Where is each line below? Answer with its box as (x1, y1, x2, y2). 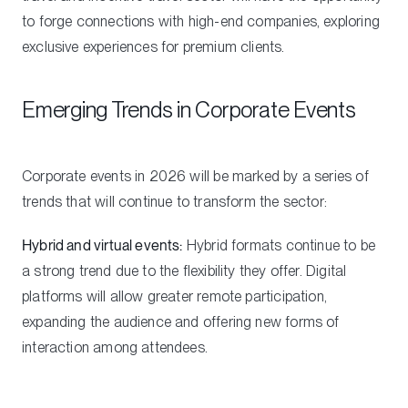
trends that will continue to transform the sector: (22, 192, 327, 210)
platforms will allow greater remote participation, (22, 287, 327, 305)
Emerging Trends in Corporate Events (22, 96, 356, 123)
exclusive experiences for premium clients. (22, 37, 285, 56)
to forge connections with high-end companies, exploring (22, 12, 380, 30)
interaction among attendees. (22, 338, 209, 356)
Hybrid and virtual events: (22, 236, 183, 254)
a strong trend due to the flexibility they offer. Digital (22, 261, 347, 280)
